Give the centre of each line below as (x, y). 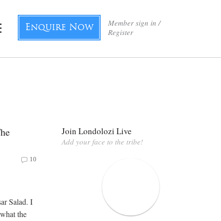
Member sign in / (134, 23)
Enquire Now (59, 28)
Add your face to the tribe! (102, 141)
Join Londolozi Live (97, 131)
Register (121, 32)
